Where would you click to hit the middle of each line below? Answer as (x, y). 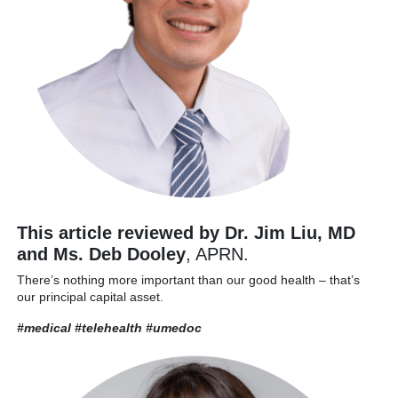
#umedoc (174, 328)
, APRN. (217, 255)
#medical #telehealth (81, 328)
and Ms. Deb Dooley (101, 255)
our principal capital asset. (90, 297)
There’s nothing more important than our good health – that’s (188, 280)
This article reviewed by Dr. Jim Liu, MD (186, 233)
